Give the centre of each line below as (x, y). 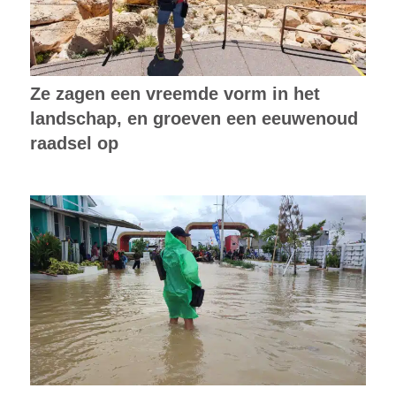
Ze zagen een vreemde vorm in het (175, 94)
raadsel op (74, 144)
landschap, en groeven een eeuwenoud (194, 119)
